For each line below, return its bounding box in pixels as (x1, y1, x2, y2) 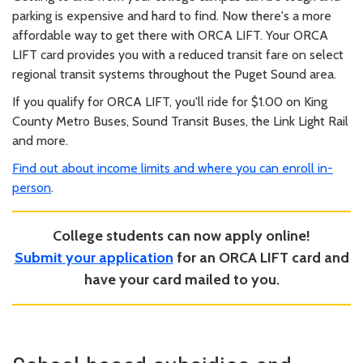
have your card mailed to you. (83, 270, 280, 288)
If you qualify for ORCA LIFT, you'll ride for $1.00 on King (12, 93, 327, 109)
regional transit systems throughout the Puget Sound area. (12, 66, 336, 82)
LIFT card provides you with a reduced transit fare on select (12, 46, 344, 62)
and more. (12, 132, 68, 148)
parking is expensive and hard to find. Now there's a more (12, 7, 331, 23)
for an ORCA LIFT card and (173, 248, 349, 267)
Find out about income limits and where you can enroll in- (12, 160, 333, 176)
